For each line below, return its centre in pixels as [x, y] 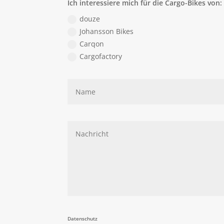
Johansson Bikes [107, 31]
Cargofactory [101, 56]
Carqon [92, 44]
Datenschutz [83, 218]
